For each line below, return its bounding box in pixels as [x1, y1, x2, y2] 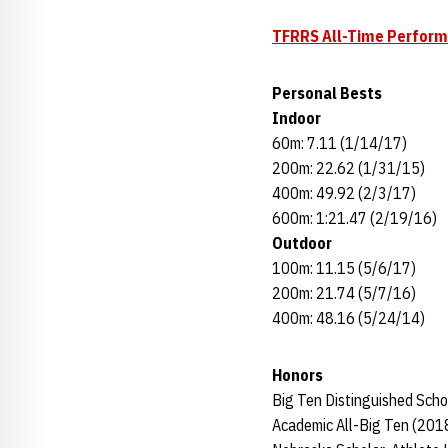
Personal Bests [272, 83, 382, 103]
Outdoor [272, 233, 332, 253]
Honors [272, 365, 323, 385]
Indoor [272, 108, 321, 128]
